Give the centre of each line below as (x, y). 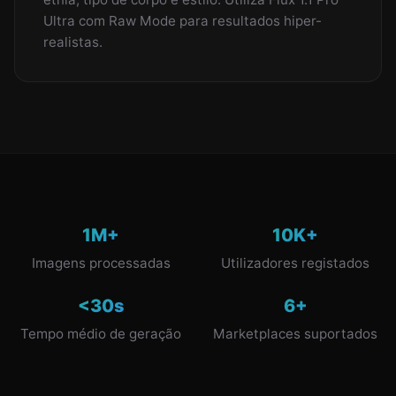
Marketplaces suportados (295, 334)
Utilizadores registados (295, 263)
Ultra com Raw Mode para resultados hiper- (183, 21)
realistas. (73, 42)
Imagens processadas (101, 263)
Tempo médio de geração (101, 334)
